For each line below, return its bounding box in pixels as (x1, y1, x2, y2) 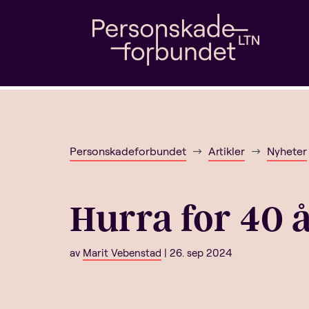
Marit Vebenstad (82, 246, 161, 259)
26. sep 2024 (169, 246, 232, 259)
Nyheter (266, 143, 307, 158)
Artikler (208, 143, 245, 158)
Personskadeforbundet (69, 143, 186, 158)
